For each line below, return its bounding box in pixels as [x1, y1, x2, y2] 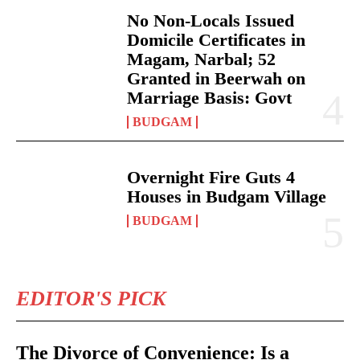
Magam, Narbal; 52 [127, 49, 276, 70]
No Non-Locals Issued [127, 10, 295, 31]
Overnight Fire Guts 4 [127, 167, 296, 188]
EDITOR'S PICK [16, 287, 166, 311]
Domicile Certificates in [127, 30, 306, 51]
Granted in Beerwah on [127, 68, 306, 89]
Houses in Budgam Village [127, 186, 327, 207]
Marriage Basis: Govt [127, 88, 292, 108]
